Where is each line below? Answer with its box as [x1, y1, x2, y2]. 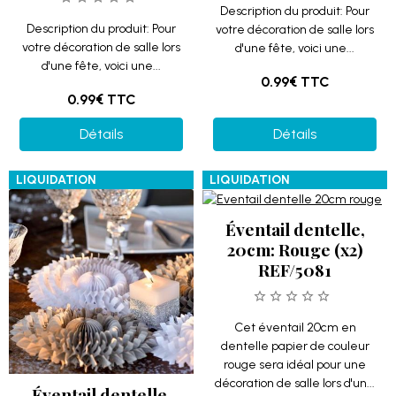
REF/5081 [258, 258, 331, 281]
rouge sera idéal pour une [224, 357, 366, 372]
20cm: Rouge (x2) [226, 238, 363, 261]
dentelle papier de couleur [220, 339, 369, 354]
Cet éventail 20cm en [233, 320, 356, 335]
